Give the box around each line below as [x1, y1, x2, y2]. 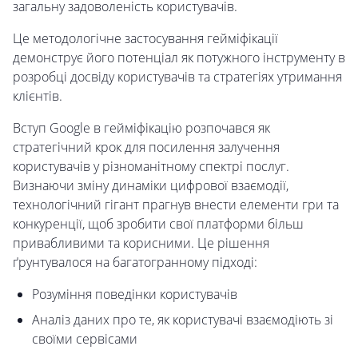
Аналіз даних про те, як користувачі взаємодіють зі [32, 311, 333, 329]
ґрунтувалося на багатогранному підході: [13, 253, 257, 272]
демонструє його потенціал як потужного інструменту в [13, 49, 345, 67]
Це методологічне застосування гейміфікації [13, 30, 278, 48]
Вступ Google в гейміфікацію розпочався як [13, 119, 270, 137]
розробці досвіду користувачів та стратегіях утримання [13, 68, 342, 86]
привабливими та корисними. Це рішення [13, 234, 269, 253]
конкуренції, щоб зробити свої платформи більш [13, 215, 304, 233]
